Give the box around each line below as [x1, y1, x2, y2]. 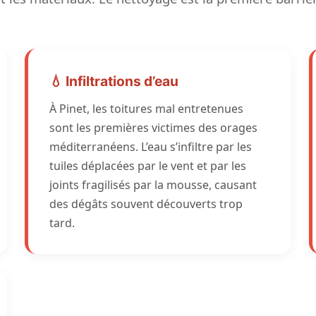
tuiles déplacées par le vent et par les [49, 158, 247, 174]
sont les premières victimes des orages [49, 120, 258, 135]
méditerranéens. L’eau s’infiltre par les [49, 139, 253, 154]
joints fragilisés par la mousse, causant [49, 177, 257, 193]
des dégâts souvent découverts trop [49, 196, 243, 212]
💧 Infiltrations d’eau [49, 73, 179, 90]
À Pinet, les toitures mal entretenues [49, 101, 244, 116]
